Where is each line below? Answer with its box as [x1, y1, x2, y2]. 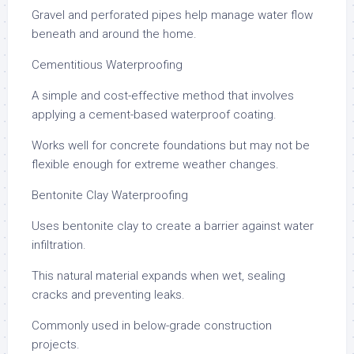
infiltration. [32, 238, 86, 252]
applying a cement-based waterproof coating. [32, 107, 277, 122]
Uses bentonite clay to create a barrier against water [32, 219, 314, 233]
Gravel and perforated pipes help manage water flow [32, 8, 313, 22]
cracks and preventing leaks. [32, 288, 185, 302]
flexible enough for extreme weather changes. [32, 157, 279, 171]
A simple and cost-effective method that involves [32, 88, 294, 103]
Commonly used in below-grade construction [32, 318, 272, 333]
